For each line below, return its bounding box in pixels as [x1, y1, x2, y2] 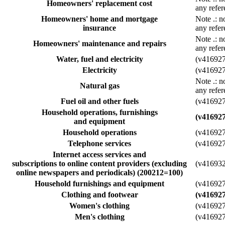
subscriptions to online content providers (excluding [12, 159, 187, 168]
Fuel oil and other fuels [60, 96, 139, 105]
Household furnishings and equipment [35, 179, 164, 188]
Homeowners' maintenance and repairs [33, 39, 166, 48]
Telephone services [68, 139, 131, 148]
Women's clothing [69, 201, 130, 210]
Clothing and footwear [61, 190, 138, 199]
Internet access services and [53, 150, 146, 159]
